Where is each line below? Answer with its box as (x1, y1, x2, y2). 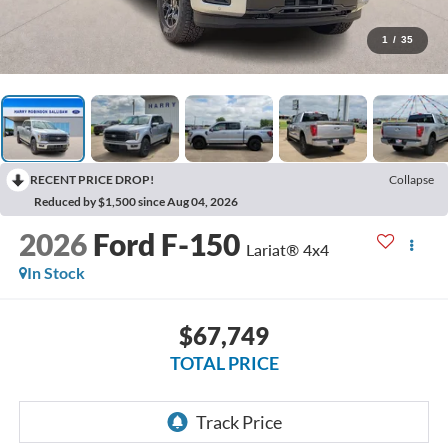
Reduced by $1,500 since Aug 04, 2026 (34, 194, 238, 210)
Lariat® (245, 240, 299, 260)
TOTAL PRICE (169, 351, 279, 374)
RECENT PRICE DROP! (30, 172, 154, 188)
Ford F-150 (92, 226, 240, 263)
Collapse (389, 172, 434, 188)
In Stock (26, 263, 85, 283)
